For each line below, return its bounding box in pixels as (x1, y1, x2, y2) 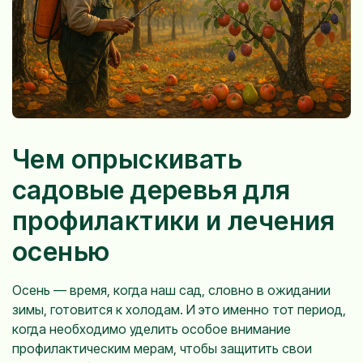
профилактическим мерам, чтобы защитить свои (12, 340, 312, 357)
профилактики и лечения (12, 205, 335, 237)
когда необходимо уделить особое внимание (12, 321, 291, 338)
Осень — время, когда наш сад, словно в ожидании (12, 282, 331, 299)
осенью (12, 236, 110, 268)
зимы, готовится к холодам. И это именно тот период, (12, 301, 346, 318)
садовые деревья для (12, 174, 291, 207)
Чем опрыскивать (12, 143, 242, 176)
